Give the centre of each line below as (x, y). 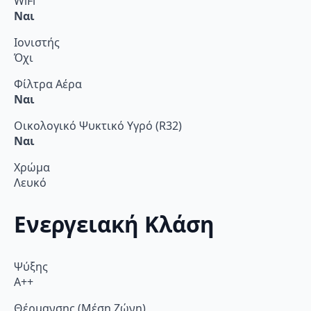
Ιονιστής (37, 42)
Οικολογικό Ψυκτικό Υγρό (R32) (98, 125)
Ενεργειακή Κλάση (114, 225)
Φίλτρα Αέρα (48, 84)
